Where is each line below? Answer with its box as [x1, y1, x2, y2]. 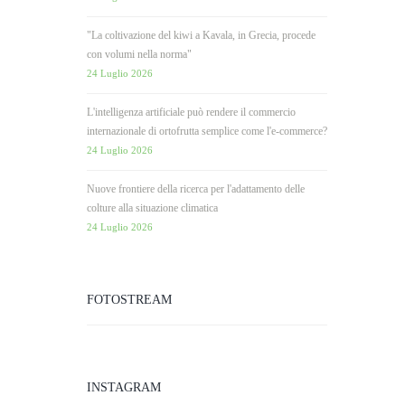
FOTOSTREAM [87, 293, 172, 307]
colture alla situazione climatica [87, 202, 218, 215]
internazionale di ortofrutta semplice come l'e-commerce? [87, 125, 327, 138]
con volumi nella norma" [87, 48, 192, 61]
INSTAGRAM [87, 381, 161, 395]
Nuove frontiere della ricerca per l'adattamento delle [87, 183, 305, 196]
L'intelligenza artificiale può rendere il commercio [87, 106, 296, 119]
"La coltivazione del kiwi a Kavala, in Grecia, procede [87, 29, 316, 42]
